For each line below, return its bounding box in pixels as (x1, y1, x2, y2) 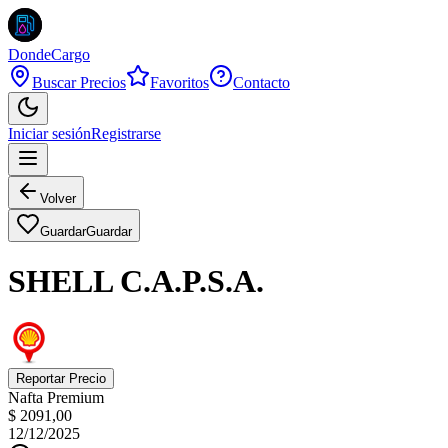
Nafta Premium (8, 388, 104, 406)
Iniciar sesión (8, 125, 91, 142)
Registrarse (91, 125, 161, 142)
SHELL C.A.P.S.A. (8, 263, 264, 300)
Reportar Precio (16, 370, 106, 386)
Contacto (233, 74, 290, 91)
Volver (40, 191, 76, 206)
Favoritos (150, 74, 209, 91)
